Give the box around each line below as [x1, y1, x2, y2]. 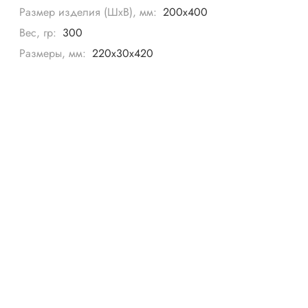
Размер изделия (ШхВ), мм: [19, 3, 157, 20]
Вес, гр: [19, 24, 57, 41]
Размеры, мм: [19, 45, 87, 61]
